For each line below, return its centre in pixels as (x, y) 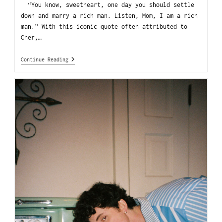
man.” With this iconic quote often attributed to (104, 27)
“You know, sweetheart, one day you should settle (108, 5)
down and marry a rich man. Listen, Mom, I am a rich (110, 16)
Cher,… (31, 38)
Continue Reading (45, 60)
